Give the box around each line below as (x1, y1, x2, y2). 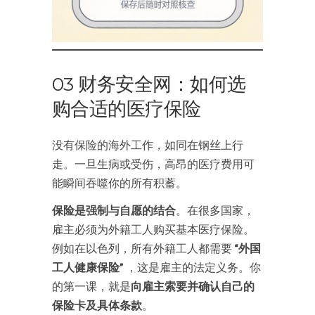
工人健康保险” (52, 260, 124, 274)
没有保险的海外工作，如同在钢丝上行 (52, 138, 243, 151)
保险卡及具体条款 (52, 298, 142, 311)
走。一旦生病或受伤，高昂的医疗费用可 (52, 157, 255, 170)
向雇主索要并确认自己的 (131, 279, 255, 292)
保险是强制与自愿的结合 (52, 203, 176, 217)
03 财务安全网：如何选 (52, 72, 246, 96)
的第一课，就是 (52, 279, 131, 292)
